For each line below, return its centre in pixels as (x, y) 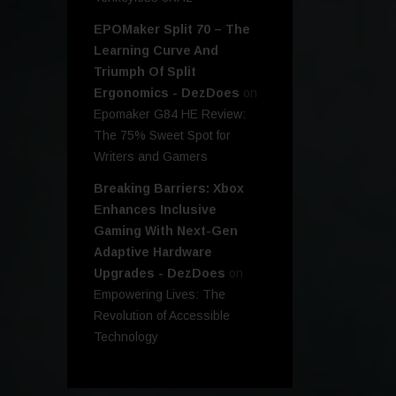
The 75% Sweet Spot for (162, 136)
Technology (126, 337)
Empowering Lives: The (160, 295)
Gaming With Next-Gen (166, 231)
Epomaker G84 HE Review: (170, 114)
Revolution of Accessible (162, 316)
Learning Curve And (156, 51)
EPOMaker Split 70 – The (172, 30)
